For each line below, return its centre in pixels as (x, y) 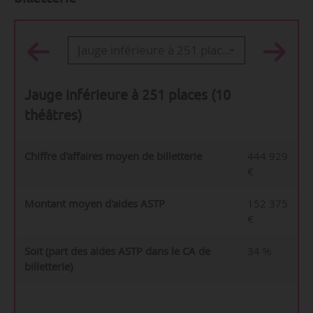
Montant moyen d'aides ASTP (94, 204)
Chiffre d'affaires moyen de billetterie (113, 156)
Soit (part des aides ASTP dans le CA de (117, 251)
